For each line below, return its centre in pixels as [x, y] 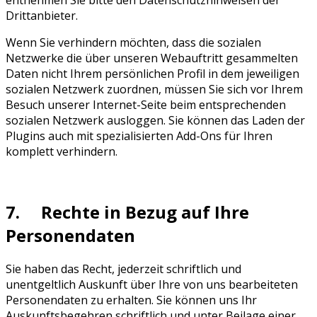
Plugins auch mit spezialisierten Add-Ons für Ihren [139, 136]
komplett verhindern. [62, 151]
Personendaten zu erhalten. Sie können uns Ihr [131, 300]
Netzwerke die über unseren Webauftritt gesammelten [152, 58]
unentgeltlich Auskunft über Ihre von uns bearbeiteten [152, 284]
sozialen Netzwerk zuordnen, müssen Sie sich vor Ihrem [154, 89]
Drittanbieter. [42, 15]
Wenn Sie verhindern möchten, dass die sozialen [133, 42]
